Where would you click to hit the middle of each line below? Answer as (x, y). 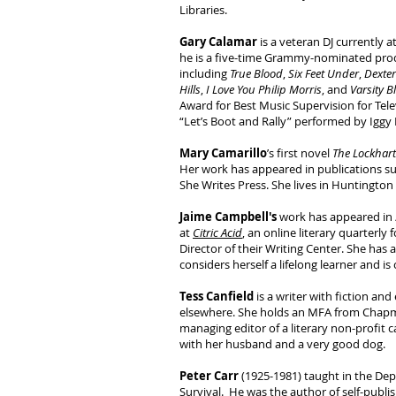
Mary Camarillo (223, 153)
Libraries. (203, 10)
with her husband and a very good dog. (282, 344)
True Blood (256, 73)
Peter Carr (210, 376)
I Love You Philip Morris (264, 89)
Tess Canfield (217, 296)
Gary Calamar (218, 42)
